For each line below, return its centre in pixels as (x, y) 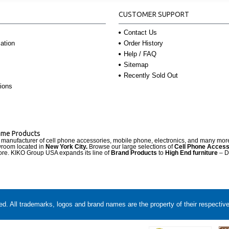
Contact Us (140, 32)
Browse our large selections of (132, 146)
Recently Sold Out (151, 75)
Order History (143, 43)
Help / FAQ (140, 54)
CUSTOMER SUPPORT (154, 14)
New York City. (66, 146)
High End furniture (191, 153)
